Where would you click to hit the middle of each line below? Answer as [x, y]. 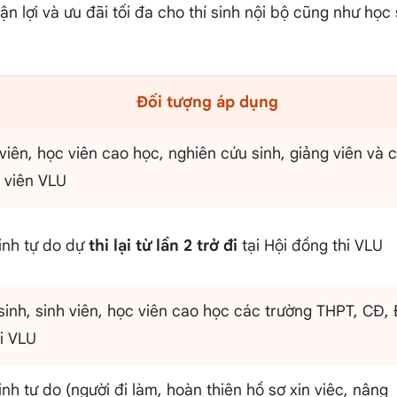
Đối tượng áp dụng [207, 102]
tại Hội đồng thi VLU [310, 246]
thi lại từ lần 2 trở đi [163, 246]
